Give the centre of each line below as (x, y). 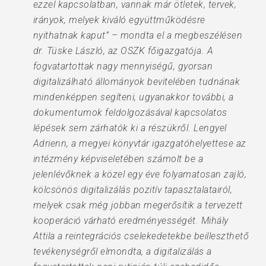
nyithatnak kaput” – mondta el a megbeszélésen (138, 35)
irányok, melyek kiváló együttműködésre (119, 20)
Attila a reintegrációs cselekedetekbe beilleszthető (141, 236)
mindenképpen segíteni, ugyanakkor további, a (133, 97)
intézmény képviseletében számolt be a (118, 159)
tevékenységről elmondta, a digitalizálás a (122, 251)
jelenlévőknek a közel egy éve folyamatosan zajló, (140, 174)
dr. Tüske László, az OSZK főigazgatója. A (123, 51)
